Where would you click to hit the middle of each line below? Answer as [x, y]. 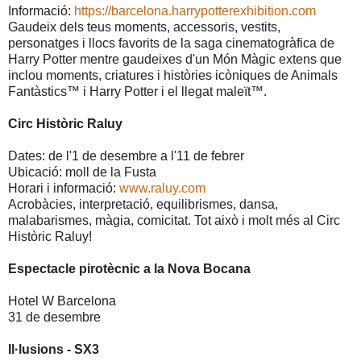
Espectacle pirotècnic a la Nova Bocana [129, 269]
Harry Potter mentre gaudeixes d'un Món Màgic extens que [175, 60]
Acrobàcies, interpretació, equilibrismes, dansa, [143, 205]
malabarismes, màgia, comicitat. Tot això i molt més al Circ [174, 221]
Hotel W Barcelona [62, 301]
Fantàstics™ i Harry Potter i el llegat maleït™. [137, 92]
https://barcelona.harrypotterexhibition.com [195, 11]
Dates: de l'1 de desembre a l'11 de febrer [126, 156]
